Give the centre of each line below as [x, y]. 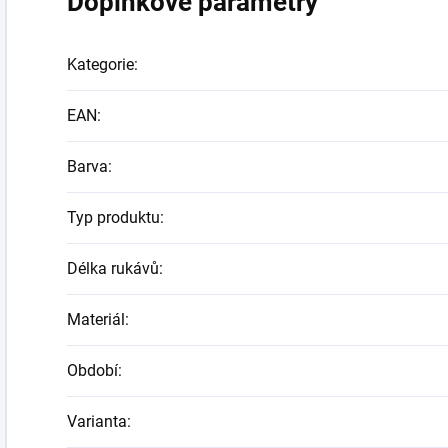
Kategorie [100, 65]
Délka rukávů [113, 269]
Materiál [96, 320]
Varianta [97, 422]
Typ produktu [113, 218]
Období [92, 371]
